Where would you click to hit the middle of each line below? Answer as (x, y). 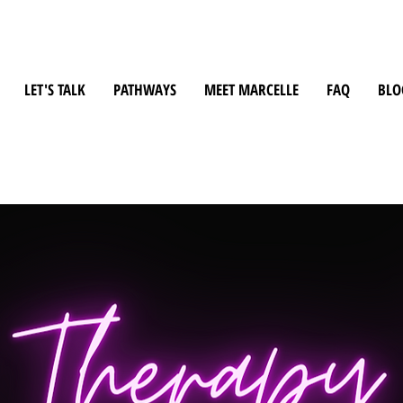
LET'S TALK (55, 90)
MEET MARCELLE (251, 90)
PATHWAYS (145, 90)
